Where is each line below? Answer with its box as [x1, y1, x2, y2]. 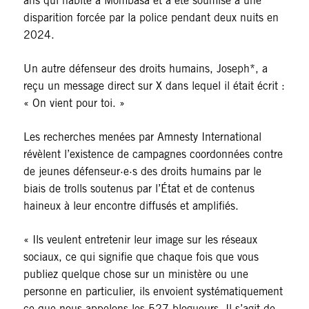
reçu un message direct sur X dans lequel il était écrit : [23, 79, 285, 93]
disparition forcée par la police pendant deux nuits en [23, 11, 279, 25]
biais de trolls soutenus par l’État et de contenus [23, 182, 255, 196]
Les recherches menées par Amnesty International [23, 130, 261, 144]
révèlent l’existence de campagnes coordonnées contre [23, 148, 283, 161]
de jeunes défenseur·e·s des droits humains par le [23, 165, 261, 179]
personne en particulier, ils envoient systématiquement [23, 285, 283, 299]
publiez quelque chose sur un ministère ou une [23, 268, 248, 281]
